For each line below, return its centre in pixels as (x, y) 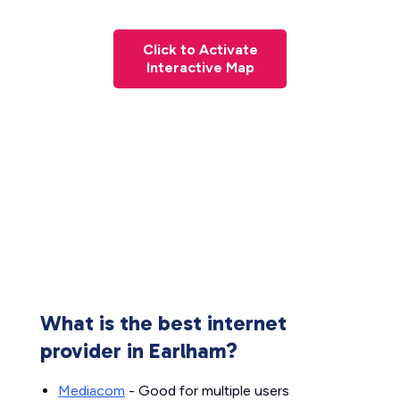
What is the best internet (163, 323)
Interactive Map (200, 67)
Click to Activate (200, 50)
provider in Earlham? (139, 350)
